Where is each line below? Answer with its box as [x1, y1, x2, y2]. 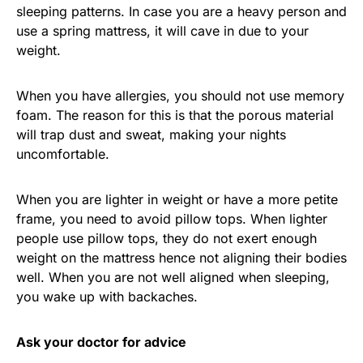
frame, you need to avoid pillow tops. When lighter [16, 211, 327, 227]
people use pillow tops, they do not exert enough [16, 230, 317, 246]
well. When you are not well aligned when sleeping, [16, 269, 330, 285]
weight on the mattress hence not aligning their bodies [16, 250, 347, 266]
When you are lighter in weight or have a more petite [16, 191, 338, 207]
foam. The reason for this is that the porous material [16, 107, 334, 123]
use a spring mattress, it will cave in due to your [16, 23, 309, 39]
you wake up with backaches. [16, 288, 198, 305]
